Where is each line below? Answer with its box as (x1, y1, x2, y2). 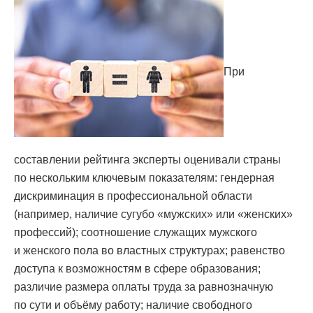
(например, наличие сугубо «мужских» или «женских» (14, 208, 293, 221)
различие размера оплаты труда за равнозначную (14, 281, 273, 293)
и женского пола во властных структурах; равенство (14, 245, 285, 257)
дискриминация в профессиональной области (14, 190, 252, 203)
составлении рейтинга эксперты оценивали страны (14, 154, 281, 166)
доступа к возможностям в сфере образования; (14, 263, 261, 275)
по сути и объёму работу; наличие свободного (14, 299, 252, 312)
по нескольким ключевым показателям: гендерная (14, 172, 275, 184)
